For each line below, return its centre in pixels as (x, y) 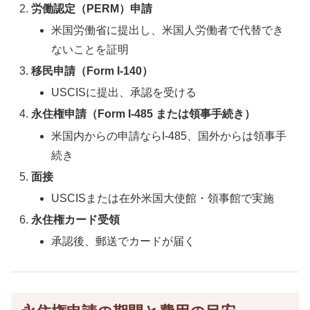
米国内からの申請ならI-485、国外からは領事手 (169, 136)
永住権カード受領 (76, 220)
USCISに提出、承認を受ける (124, 93)
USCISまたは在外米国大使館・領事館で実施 (163, 198)
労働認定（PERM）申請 (92, 8)
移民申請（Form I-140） (92, 71)
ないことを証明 (90, 49)
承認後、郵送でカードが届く (124, 241)
